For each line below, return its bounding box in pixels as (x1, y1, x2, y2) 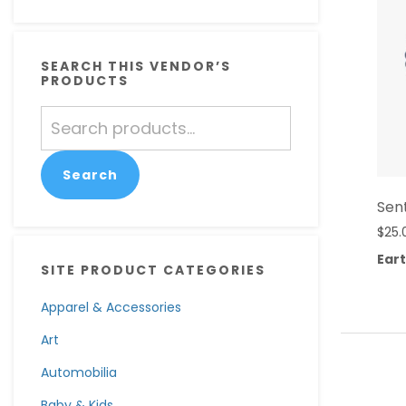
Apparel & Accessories (41, 298, 181, 316)
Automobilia (41, 363, 117, 382)
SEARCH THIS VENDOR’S (41, 57, 231, 75)
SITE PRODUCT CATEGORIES (41, 261, 266, 279)
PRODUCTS (41, 72, 129, 90)
